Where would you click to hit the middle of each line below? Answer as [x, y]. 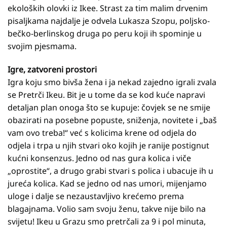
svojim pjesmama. [42, 46]
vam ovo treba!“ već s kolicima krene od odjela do [102, 133]
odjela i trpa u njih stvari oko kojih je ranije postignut [108, 146]
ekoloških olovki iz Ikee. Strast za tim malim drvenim [108, 8]
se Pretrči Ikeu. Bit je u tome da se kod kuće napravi [106, 95]
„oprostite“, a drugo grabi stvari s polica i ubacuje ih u [110, 171]
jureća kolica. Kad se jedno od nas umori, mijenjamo [107, 184]
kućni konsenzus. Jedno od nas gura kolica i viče [99, 158]
